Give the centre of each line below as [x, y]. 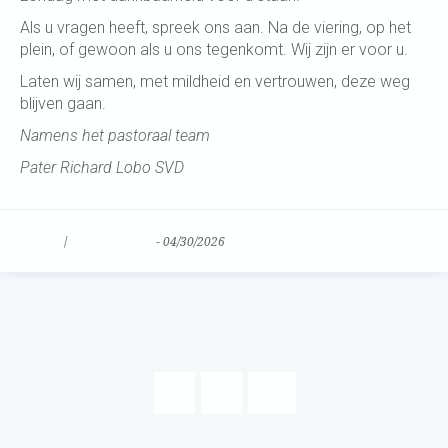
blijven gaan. [63, 103]
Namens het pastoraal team [115, 135]
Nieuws [40, 242]
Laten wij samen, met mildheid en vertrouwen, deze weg [215, 81]
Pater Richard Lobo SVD [102, 167]
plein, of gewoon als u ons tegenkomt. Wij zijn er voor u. [214, 49]
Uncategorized [111, 242]
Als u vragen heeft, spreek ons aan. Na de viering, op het [215, 27]
